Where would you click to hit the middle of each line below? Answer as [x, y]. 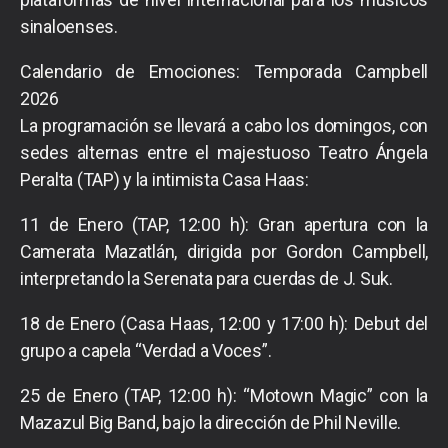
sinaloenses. [69, 26]
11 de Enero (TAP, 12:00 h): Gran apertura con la [224, 224]
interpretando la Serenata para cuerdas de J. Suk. [206, 278]
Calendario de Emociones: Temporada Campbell [224, 71]
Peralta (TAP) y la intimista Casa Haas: [164, 179]
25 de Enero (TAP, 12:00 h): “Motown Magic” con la [224, 395]
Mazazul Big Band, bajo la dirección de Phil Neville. [210, 422]
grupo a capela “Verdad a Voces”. [146, 350]
